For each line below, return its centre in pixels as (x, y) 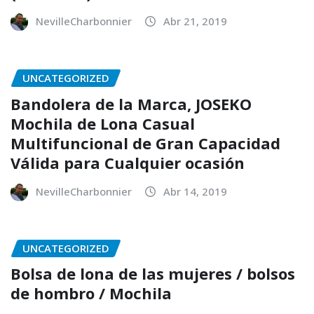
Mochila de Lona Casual (103, 123)
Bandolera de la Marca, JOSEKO (131, 103)
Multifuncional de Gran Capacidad (145, 143)
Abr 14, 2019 (195, 191)
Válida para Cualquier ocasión (128, 162)
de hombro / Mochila (91, 293)
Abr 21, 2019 (195, 21)
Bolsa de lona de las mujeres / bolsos (153, 274)
